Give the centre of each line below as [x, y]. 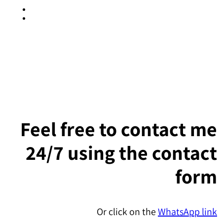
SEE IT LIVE [110, 41]
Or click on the [127, 212]
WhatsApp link [187, 212]
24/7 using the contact [121, 152]
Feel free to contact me [119, 129]
